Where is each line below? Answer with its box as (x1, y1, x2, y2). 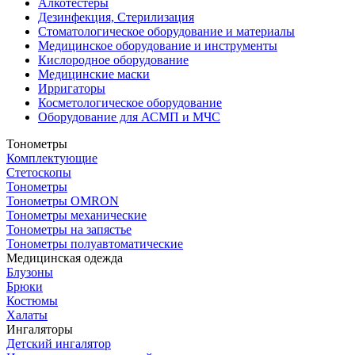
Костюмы (6, 293, 58, 307)
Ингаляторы (6, 322, 73, 336)
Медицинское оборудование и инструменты (38, 38, 277, 52)
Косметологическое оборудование (38, 95, 222, 109)
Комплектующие (6, 151, 97, 165)
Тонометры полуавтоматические (6, 236, 183, 250)
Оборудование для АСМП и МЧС (38, 109, 220, 124)
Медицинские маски (38, 67, 150, 81)
